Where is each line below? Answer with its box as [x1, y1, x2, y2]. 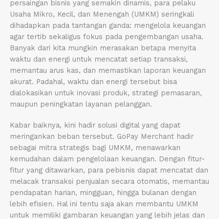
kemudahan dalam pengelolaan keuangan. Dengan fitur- [10, 154, 205, 163]
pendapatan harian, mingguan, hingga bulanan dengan [10, 188, 197, 197]
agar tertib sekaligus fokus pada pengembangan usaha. [10, 32, 203, 41]
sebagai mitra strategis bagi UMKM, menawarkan [10, 143, 180, 152]
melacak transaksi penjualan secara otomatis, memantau [10, 176, 209, 186]
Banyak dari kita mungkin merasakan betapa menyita [10, 43, 196, 52]
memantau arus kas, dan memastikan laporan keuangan [10, 66, 206, 75]
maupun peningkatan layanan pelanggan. [10, 99, 152, 109]
